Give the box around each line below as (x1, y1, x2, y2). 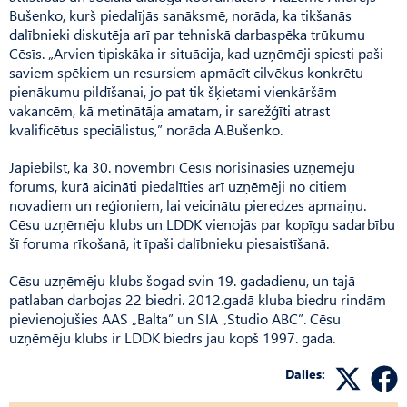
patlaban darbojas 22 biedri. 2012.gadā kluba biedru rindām (9, 289, 386, 309)
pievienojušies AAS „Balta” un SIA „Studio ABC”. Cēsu (9, 308, 341, 328)
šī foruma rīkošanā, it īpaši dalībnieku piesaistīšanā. (9, 233, 329, 253)
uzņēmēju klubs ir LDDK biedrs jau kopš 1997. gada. (9, 327, 335, 347)
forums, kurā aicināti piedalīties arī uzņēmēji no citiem (9, 175, 347, 195)
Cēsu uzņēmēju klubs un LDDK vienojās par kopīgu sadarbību (9, 213, 395, 233)
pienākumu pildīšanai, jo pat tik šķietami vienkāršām (9, 81, 337, 101)
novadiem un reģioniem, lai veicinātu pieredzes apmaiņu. (9, 194, 366, 214)
